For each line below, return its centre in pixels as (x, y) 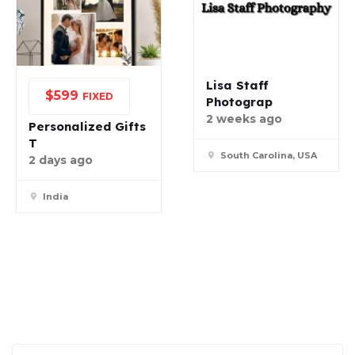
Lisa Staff (237, 86)
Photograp (239, 102)
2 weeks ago (244, 119)
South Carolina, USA (269, 156)
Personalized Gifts (87, 127)
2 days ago (61, 160)
